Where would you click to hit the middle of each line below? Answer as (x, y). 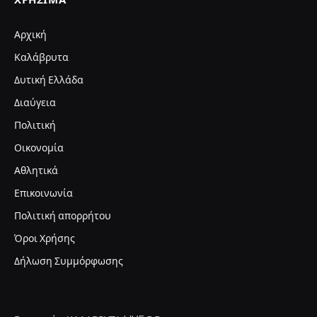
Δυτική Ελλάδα (49, 80)
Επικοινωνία (44, 193)
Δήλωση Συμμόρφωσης (69, 261)
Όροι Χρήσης (45, 238)
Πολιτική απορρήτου (63, 215)
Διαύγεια (35, 102)
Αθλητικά (36, 170)
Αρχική (30, 34)
